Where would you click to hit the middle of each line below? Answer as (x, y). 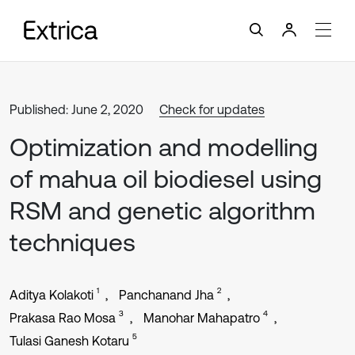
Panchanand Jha (166, 295)
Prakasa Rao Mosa (63, 318)
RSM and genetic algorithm (162, 210)
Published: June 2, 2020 (76, 109)
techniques (73, 242)
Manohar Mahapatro (202, 318)
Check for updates (212, 109)
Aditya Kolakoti (52, 295)
